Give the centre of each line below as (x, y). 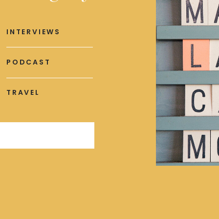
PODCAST (29, 62)
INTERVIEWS (33, 32)
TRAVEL (23, 92)
